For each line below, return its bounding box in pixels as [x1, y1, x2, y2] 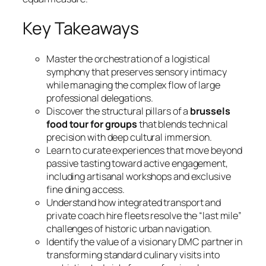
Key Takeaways [23, 17, 139, 40]
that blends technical [137, 117, 228, 131]
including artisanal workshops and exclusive [46, 169, 231, 183]
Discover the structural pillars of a [46, 104, 191, 118]
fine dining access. [46, 182, 125, 196]
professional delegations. [46, 91, 153, 104]
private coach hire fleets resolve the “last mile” [46, 208, 242, 222]
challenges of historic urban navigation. [46, 221, 212, 235]
